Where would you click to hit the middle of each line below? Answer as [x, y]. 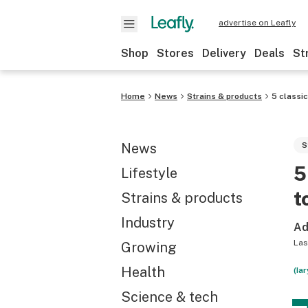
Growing [149, 247]
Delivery [224, 53]
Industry [148, 223]
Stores [175, 53]
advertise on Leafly [257, 23]
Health [143, 272]
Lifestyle [149, 173]
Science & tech [169, 297]
